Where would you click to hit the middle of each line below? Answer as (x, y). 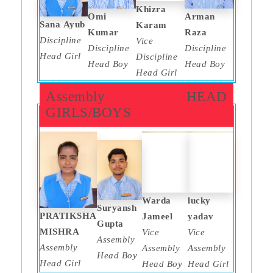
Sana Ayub (64, 24)
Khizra (151, 9)
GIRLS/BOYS (88, 113)
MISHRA (59, 231)
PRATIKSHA (68, 215)
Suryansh (117, 207)
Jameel (159, 216)
